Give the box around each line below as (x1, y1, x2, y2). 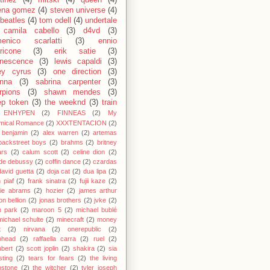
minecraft (57, 215, 84, 223)
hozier (45, 186, 64, 194)
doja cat (46, 167, 71, 175)
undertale (85, 16, 117, 25)
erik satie (54, 46, 96, 55)
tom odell (39, 16, 71, 25)
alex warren (42, 128, 78, 136)
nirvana (23, 225, 45, 233)
